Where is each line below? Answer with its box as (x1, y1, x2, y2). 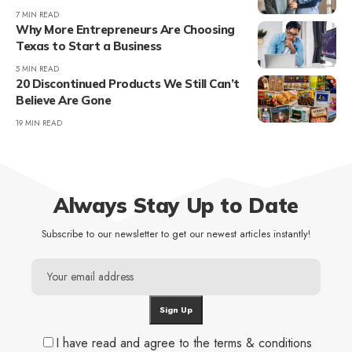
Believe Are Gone (16, 93, 111, 108)
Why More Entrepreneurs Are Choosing (16, 22, 235, 38)
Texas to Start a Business (16, 38, 162, 54)
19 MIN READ (16, 117, 62, 130)
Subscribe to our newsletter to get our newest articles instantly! (42, 227, 310, 242)
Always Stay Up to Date (53, 192, 299, 219)
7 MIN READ (16, 9, 59, 21)
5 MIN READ (16, 63, 59, 75)
